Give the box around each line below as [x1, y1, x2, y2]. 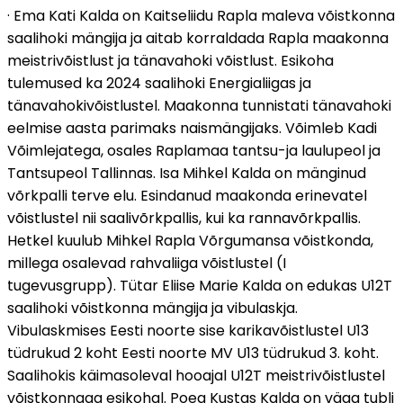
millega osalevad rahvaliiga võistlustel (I [7, 253, 286, 274]
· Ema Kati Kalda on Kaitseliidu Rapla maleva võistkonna [7, 5, 395, 27]
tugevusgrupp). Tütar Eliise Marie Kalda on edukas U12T [7, 275, 392, 297]
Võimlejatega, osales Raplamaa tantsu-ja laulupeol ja [7, 140, 381, 162]
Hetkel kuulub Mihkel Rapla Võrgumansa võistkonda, [7, 230, 373, 252]
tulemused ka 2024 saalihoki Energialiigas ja [7, 73, 311, 94]
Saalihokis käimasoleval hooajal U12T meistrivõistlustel [7, 365, 385, 387]
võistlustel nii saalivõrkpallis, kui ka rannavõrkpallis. [7, 208, 361, 229]
